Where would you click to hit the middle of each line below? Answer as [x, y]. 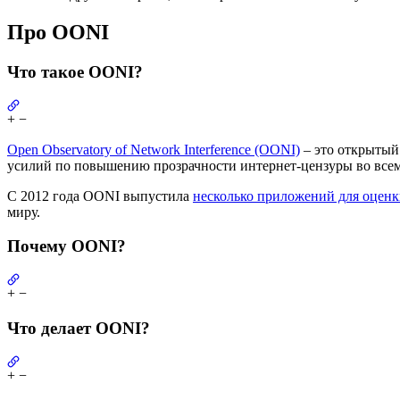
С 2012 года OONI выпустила [100, 196]
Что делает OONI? [79, 328]
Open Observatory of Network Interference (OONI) [154, 149]
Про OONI [58, 33]
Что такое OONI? [75, 72]
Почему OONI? [67, 246]
